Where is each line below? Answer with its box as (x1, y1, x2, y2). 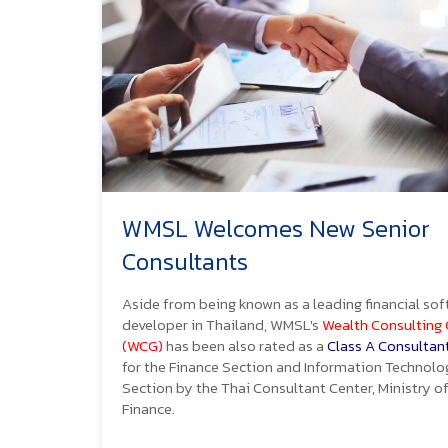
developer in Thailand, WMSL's (122, 313, 322, 337)
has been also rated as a (163, 334, 327, 358)
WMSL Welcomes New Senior (122, 211, 430, 247)
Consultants (122, 244, 248, 280)
